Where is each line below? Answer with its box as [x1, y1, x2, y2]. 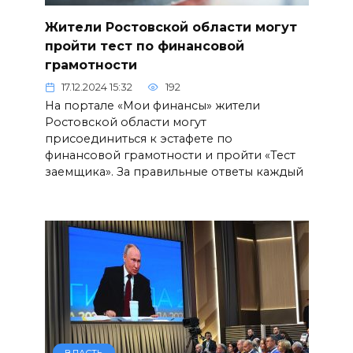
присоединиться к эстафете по [44, 131, 232, 146]
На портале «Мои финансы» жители [44, 98, 260, 113]
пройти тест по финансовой [44, 38, 244, 54]
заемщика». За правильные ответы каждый [44, 164, 303, 179]
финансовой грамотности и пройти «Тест [44, 147, 295, 162]
